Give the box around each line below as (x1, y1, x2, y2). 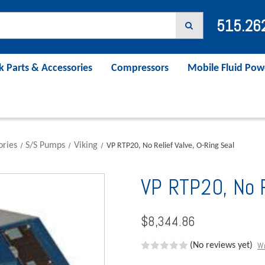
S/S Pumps (25, 140, 66, 150)
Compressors (111, 62, 169, 74)
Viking (74, 140, 98, 150)
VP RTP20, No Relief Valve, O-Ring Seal (106, 141, 234, 150)
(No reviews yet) (190, 240, 253, 250)
